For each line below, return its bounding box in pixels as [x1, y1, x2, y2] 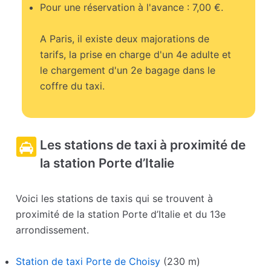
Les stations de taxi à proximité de [40, 137, 246, 153]
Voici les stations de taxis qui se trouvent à [16, 192, 214, 205]
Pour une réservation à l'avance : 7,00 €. [40, 1, 224, 14]
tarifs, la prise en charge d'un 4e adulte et [40, 48, 232, 61]
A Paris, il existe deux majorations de [40, 33, 210, 45]
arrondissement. [16, 224, 90, 237]
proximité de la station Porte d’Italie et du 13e [16, 208, 226, 221]
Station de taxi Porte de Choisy [16, 255, 161, 268]
